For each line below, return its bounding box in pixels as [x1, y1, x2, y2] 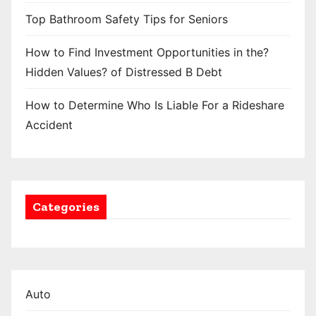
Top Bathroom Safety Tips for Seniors [25, 11, 228, 26]
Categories [32, 198, 99, 214]
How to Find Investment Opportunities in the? [25, 44, 269, 59]
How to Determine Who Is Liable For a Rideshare [25, 97, 284, 112]
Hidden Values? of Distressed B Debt [25, 64, 222, 79]
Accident [25, 117, 73, 132]
